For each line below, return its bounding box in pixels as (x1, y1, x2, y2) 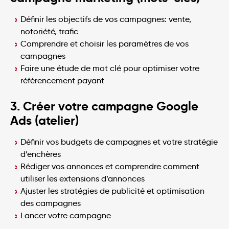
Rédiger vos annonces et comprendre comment (20, 161, 199, 171)
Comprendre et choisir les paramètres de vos (20, 38, 189, 49)
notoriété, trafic (20, 26, 78, 36)
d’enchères (20, 149, 61, 159)
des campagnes (20, 198, 81, 208)
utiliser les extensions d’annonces (20, 173, 145, 184)
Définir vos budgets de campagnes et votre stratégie (20, 136, 218, 147)
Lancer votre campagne (20, 210, 111, 220)
